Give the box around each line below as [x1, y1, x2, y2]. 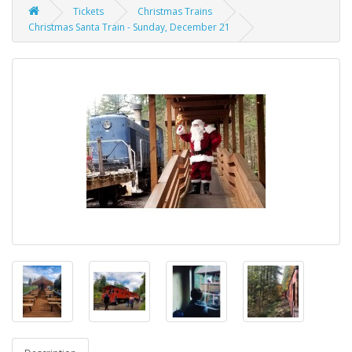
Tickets [73, 5, 104, 18]
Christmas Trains [137, 5, 212, 18]
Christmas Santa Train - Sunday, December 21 [28, 20, 230, 34]
